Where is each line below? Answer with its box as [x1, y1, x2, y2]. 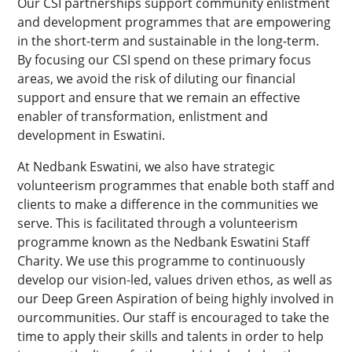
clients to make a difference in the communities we [17, 196, 318, 213]
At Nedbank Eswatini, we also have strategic [17, 158, 275, 175]
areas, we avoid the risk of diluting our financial [17, 70, 295, 87]
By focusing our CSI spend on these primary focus [17, 51, 311, 68]
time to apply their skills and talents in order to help [17, 328, 324, 345]
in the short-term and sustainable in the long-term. [17, 32, 319, 49]
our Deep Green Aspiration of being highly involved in [17, 290, 334, 307]
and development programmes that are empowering [17, 13, 331, 31]
